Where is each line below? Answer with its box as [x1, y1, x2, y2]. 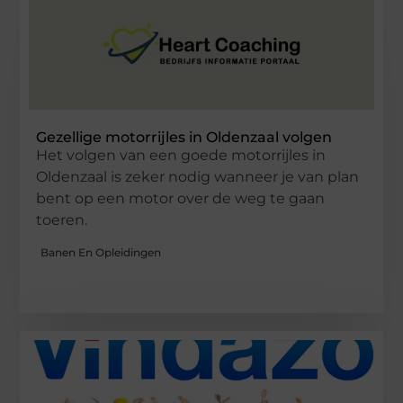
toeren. [36, 211, 88, 229]
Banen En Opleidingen [40, 245, 162, 259]
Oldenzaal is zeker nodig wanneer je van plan [36, 168, 360, 186]
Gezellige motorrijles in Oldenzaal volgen [36, 129, 333, 147]
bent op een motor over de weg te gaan [36, 190, 326, 208]
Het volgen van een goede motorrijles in [36, 147, 327, 165]
